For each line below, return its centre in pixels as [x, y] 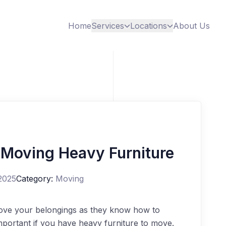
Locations [149, 25]
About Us [191, 25]
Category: [34, 179]
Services [108, 25]
